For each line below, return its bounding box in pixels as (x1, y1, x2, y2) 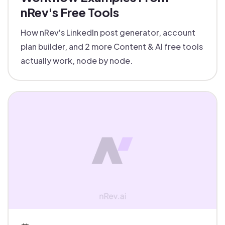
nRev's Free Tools (21, 5, 119, 20)
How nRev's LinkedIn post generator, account (21, 27, 195, 38)
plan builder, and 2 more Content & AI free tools (21, 41, 203, 52)
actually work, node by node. (21, 55, 133, 66)
